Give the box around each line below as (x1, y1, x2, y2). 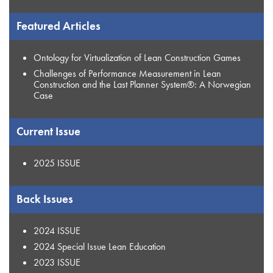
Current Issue (16, 124, 80, 139)
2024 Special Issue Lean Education (34, 239, 166, 253)
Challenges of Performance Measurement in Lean (34, 66, 221, 80)
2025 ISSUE (34, 156, 80, 169)
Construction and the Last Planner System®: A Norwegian (34, 77, 251, 91)
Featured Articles (16, 18, 101, 34)
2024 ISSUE (34, 224, 80, 237)
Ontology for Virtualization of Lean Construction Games (34, 51, 241, 64)
